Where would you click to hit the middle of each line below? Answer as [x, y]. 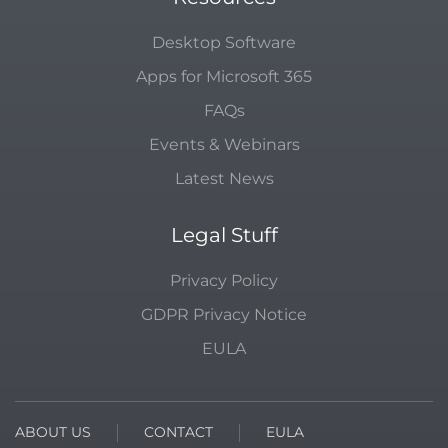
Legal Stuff [224, 235]
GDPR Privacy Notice [224, 315]
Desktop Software [224, 43]
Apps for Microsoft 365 [224, 77]
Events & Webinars [224, 145]
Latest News [224, 179]
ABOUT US [53, 432]
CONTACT [178, 432]
